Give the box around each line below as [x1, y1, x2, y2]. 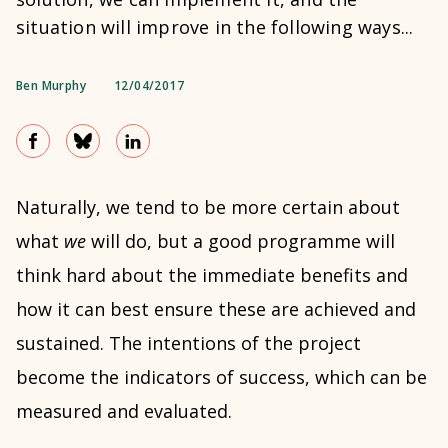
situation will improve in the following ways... [16, 15, 414, 39]
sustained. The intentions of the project [16, 331, 361, 355]
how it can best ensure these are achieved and [16, 297, 416, 321]
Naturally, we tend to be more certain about [16, 195, 400, 219]
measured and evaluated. [16, 399, 232, 423]
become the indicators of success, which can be [16, 365, 427, 389]
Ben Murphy [16, 77, 86, 94]
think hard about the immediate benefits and [16, 263, 408, 287]
